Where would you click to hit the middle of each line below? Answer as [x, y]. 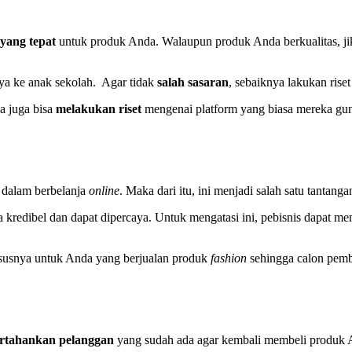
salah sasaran [193, 82]
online [104, 191]
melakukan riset [99, 109]
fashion [229, 258]
